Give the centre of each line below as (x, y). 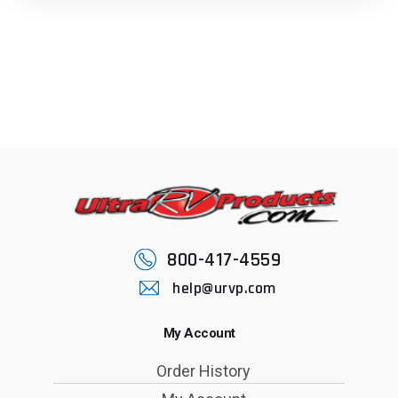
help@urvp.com (224, 288)
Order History (203, 371)
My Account (199, 333)
